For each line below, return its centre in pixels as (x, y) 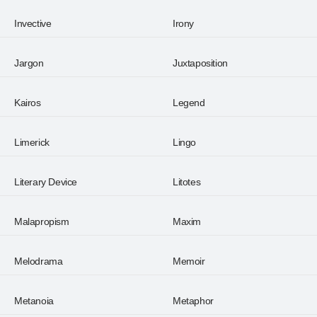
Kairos (28, 103)
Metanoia (34, 301)
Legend (189, 103)
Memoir (189, 261)
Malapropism (42, 221)
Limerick (32, 142)
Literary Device (46, 182)
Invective (33, 23)
